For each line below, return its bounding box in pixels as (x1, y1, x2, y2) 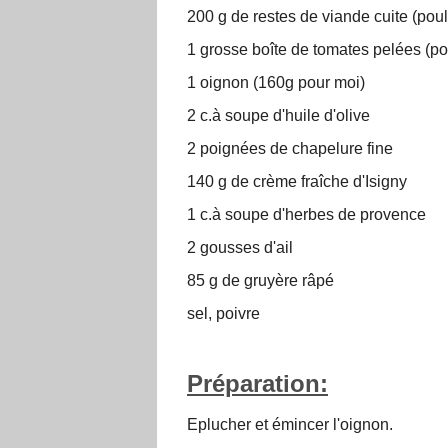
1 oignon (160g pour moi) (187, 74, 365, 92)
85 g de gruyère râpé (187, 272, 334, 290)
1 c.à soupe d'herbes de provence (187, 206, 426, 224)
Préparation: (187, 370, 328, 398)
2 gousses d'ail (187, 239, 293, 257)
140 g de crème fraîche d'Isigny (187, 173, 407, 191)
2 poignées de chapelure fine (187, 140, 393, 158)
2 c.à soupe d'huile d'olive (187, 107, 370, 125)
